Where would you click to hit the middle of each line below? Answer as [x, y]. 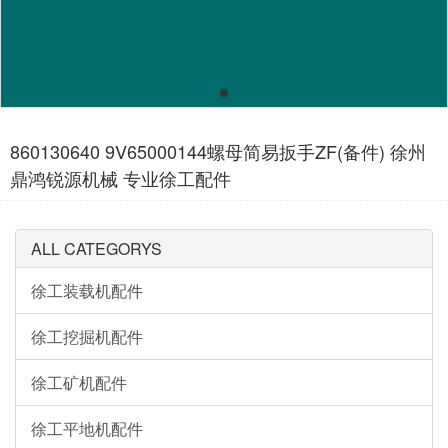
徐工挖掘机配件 [87, 336]
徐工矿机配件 [79, 382]
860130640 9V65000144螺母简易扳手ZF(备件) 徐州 [218, 151]
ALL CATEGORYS [96, 248]
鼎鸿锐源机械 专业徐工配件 [120, 178]
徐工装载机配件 [87, 290]
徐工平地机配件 [87, 428]
